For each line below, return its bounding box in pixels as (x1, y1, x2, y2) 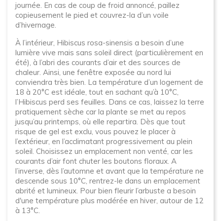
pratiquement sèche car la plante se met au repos (15, 107, 186, 116)
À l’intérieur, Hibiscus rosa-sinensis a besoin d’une (15, 38, 184, 47)
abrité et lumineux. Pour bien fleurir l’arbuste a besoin (15, 186, 196, 195)
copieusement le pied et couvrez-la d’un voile (15, 10, 169, 20)
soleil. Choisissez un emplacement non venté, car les (15, 147, 193, 156)
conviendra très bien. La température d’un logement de (15, 77, 203, 87)
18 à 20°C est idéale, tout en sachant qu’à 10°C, (15, 87, 179, 97)
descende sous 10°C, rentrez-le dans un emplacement (15, 176, 200, 185)
